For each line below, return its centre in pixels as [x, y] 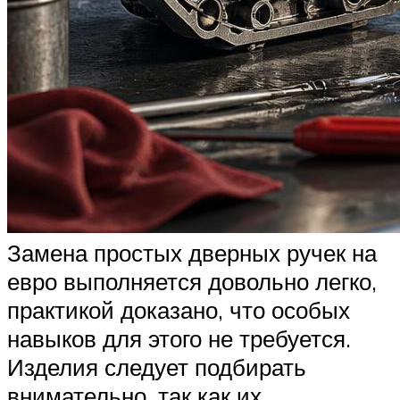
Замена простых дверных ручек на [192, 252]
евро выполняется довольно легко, [192, 281]
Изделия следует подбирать [157, 367]
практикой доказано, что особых [179, 309]
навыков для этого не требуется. [179, 338]
